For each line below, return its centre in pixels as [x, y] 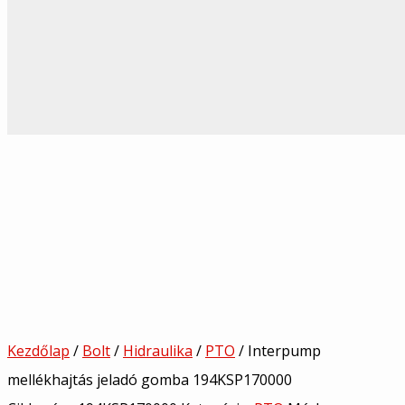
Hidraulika [158, 350]
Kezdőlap [38, 350]
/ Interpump [278, 350]
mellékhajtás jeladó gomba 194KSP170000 [150, 379]
